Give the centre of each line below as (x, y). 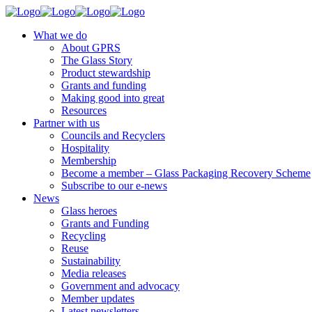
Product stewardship (106, 73)
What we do (60, 35)
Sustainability (91, 261)
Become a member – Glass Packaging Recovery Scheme (186, 173)
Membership (89, 161)
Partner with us (67, 123)
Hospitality (85, 148)
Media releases (94, 273)
